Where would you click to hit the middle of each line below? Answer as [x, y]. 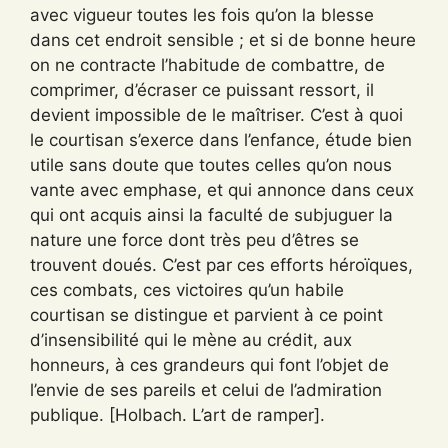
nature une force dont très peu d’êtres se [194, 239]
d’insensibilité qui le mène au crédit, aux [191, 339]
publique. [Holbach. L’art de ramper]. [177, 414]
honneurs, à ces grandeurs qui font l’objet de [209, 364]
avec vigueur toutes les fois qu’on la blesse [202, 14]
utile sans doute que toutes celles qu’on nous [211, 164]
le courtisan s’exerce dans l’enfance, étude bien [221, 139]
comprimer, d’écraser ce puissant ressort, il [202, 89]
